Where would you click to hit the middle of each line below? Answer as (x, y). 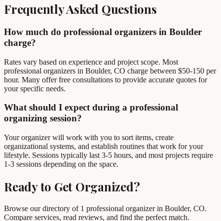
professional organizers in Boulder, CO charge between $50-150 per (110, 71)
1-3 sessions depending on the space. (61, 164)
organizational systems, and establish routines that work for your (104, 147)
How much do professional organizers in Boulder (103, 32)
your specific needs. (35, 88)
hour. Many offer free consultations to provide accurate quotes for (106, 79)
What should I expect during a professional (91, 108)
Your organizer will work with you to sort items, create (89, 138)
